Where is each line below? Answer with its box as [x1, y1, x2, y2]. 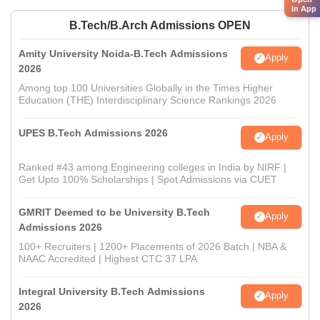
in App [291, 4, 316, 13]
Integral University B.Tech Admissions [19, 285, 205, 297]
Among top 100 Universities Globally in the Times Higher [19, 81, 273, 94]
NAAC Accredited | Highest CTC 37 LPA [19, 252, 197, 264]
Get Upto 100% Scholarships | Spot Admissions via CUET [19, 173, 277, 185]
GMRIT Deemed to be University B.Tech [19, 206, 210, 218]
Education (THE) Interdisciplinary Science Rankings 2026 [19, 94, 276, 106]
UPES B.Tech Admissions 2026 [19, 126, 168, 139]
